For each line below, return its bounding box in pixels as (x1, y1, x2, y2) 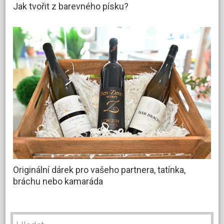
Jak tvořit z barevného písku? (13, 1, 129, 12)
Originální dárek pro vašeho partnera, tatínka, (13, 164, 186, 175)
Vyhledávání (10, 211, 48, 220)
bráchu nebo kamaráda (13, 175, 103, 186)
